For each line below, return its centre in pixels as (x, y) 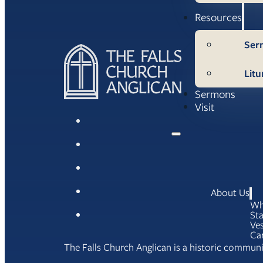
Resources (219, 16)
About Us (230, 193)
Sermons (215, 93)
